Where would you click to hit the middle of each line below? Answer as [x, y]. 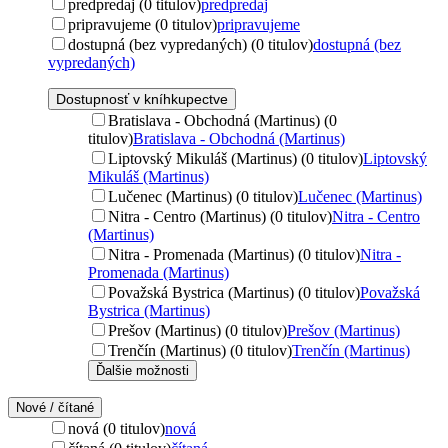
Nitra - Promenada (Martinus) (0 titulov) [234, 254]
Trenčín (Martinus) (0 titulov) [200, 350]
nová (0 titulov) [116, 428]
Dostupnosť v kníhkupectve [142, 98]
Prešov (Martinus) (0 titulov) [197, 330]
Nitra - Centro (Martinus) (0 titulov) [220, 216]
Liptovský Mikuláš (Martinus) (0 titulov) [235, 158]
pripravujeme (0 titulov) [142, 24]
